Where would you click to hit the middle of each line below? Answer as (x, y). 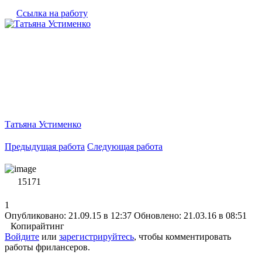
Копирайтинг (37, 226)
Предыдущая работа (45, 146)
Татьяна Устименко (43, 124)
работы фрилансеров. (47, 247)
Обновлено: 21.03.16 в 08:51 (190, 215)
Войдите (22, 236)
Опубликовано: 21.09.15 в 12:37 (68, 215)
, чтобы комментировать (182, 236)
